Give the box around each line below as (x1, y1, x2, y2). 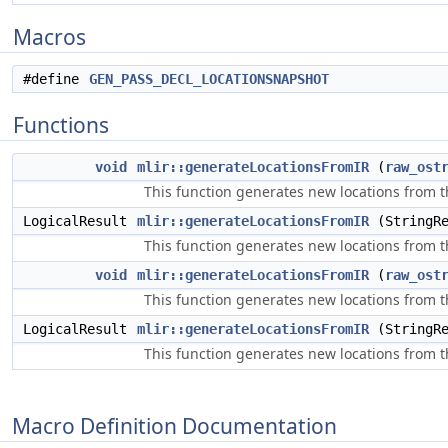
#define (23, 71, 87, 87)
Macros (13, 23, 86, 51)
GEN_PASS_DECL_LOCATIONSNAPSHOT (89, 71, 329, 87)
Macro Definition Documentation (12, 411, 337, 440)
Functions (13, 111, 109, 139)
